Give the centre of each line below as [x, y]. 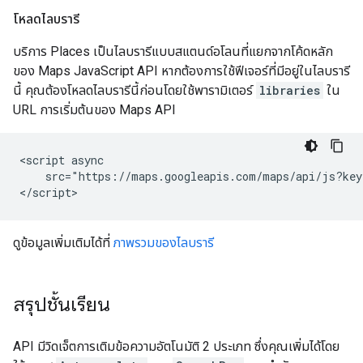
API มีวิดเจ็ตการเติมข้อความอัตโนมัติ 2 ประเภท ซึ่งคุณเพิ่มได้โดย [176, 347]
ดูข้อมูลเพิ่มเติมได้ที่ [62, 243]
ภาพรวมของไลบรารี [162, 243]
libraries [290, 91]
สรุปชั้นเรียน [62, 305]
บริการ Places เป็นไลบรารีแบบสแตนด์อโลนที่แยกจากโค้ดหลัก [173, 52]
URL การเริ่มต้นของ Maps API [94, 110]
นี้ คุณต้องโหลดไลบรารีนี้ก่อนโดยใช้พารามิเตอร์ [135, 91]
